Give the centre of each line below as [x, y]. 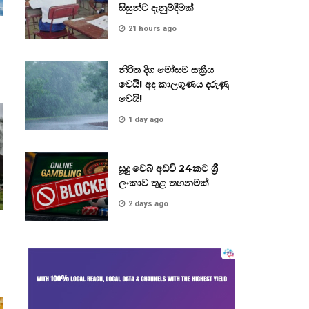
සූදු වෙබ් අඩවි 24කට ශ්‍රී [168, 168]
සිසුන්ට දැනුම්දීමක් [156, 8]
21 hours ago [152, 29]
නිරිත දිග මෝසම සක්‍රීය [166, 70]
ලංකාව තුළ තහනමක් [164, 182]
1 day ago [146, 120]
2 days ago [148, 203]
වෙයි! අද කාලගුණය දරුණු [174, 84]
